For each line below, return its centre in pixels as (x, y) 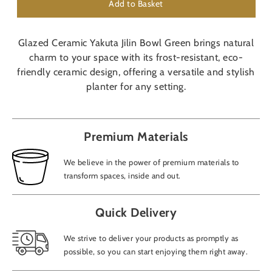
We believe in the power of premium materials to (151, 162)
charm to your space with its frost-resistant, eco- (136, 58)
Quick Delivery (136, 213)
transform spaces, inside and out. (122, 175)
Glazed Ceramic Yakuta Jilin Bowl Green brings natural (136, 43)
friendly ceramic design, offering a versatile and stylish (136, 72)
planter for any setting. (136, 87)
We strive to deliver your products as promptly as (151, 238)
